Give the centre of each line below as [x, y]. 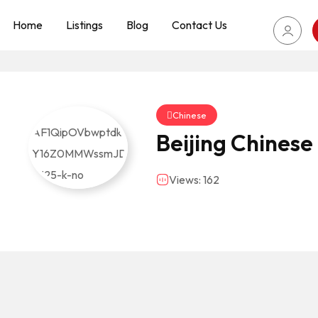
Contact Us [199, 25]
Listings [84, 25]
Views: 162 [194, 180]
